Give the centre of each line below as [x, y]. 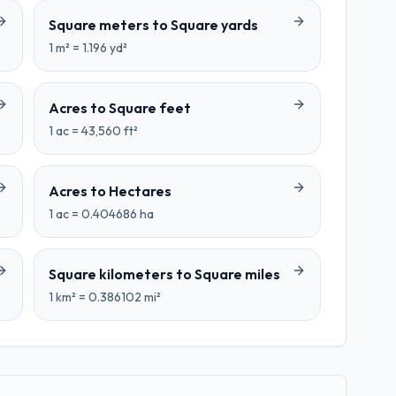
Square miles [237, 274]
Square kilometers [111, 274]
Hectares [140, 191]
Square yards [214, 25]
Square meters [99, 25]
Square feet [150, 108]
